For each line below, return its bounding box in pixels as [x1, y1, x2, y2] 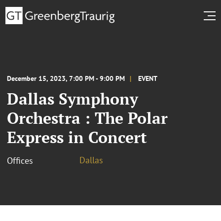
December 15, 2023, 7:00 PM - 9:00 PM [7, 74, 125, 83]
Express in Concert [7, 126, 147, 147]
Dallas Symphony [7, 88, 138, 109]
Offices [7, 154, 33, 166]
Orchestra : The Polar [7, 107, 168, 128]
